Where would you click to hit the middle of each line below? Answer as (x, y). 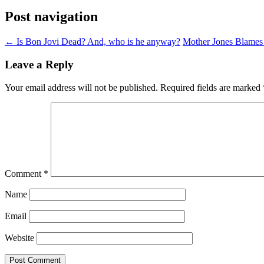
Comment (24, 173)
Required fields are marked (212, 87)
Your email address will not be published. (81, 87)
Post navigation (51, 17)
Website (19, 237)
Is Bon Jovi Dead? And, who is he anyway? (97, 42)
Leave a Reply (39, 64)
